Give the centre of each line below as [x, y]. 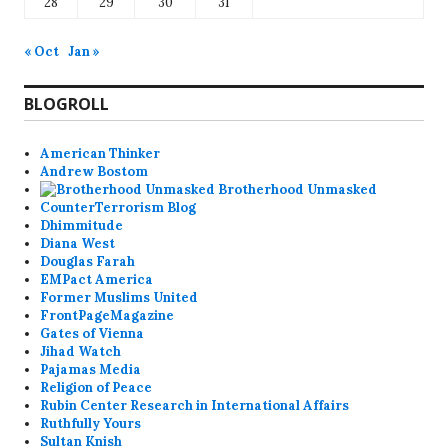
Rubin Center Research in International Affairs [195, 406]
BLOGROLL [66, 104]
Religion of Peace [96, 388]
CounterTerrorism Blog [118, 208]
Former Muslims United [119, 298]
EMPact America [97, 280]
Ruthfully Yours [91, 424]
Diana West [78, 244]
